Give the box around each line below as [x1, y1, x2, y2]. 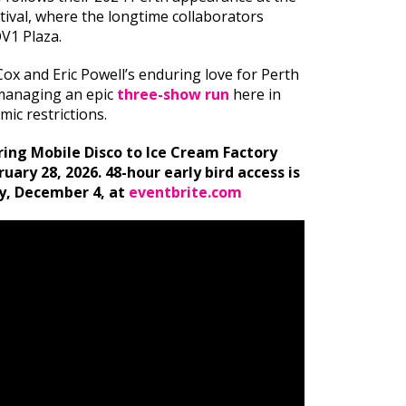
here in [229, 84, 281, 105]
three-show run [117, 84, 229, 105]
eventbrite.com [129, 182, 242, 203]
